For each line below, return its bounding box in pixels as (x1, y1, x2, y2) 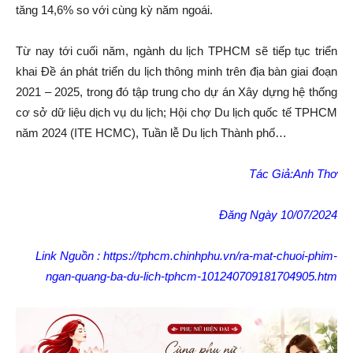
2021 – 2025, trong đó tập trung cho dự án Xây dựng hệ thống (16, 85, 337, 99)
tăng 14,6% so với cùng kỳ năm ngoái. (16, 3, 213, 17)
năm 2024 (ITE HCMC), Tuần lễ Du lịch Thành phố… (16, 126, 287, 140)
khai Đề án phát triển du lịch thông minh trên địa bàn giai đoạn (16, 65, 337, 79)
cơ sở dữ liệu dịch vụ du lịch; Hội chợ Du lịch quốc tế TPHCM (16, 106, 337, 120)
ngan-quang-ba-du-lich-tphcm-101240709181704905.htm (46, 269, 337, 284)
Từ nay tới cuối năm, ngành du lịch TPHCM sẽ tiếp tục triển (16, 44, 337, 58)
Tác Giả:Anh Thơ (249, 167, 337, 181)
